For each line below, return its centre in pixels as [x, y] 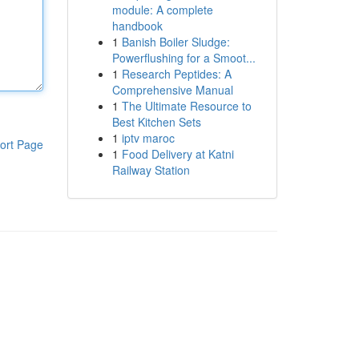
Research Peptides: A [176, 74]
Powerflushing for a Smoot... [184, 58]
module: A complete [162, 10]
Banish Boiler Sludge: [175, 42]
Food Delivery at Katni [177, 154]
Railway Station [151, 170]
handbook [137, 26]
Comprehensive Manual [172, 90]
